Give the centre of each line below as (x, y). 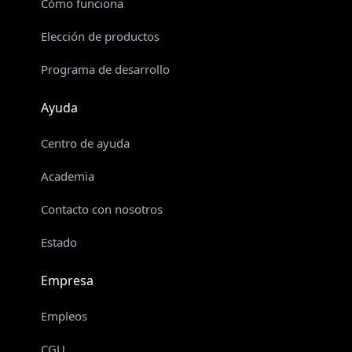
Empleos (64, 315)
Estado (59, 242)
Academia (68, 176)
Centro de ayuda (85, 143)
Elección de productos (100, 36)
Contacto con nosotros (102, 209)
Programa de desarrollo (105, 69)
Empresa (67, 280)
